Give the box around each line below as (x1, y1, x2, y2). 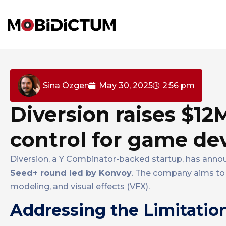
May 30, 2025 (99, 81, 153, 90)
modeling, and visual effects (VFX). (10, 182, 150, 191)
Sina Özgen (43, 81, 89, 90)
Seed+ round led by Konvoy (10, 168, 132, 178)
